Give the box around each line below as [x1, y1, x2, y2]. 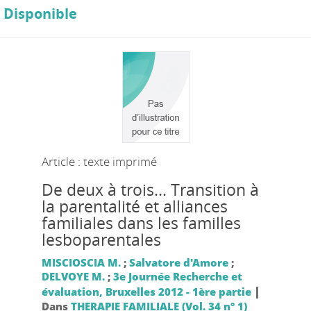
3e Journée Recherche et [112, 269, 242, 283]
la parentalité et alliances [41, 195, 228, 217]
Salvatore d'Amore [128, 255, 228, 269]
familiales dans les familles [41, 212, 241, 234]
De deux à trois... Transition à [41, 178, 259, 201]
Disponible [3, 3, 77, 23]
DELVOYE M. [41, 269, 105, 283]
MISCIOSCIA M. [41, 255, 121, 269]
